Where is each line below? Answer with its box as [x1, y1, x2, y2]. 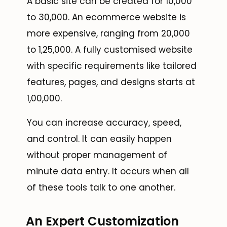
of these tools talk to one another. [27, 181, 175, 194]
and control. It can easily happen [27, 133, 172, 145]
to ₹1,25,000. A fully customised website [27, 44, 193, 56]
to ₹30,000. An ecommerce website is [27, 11, 186, 24]
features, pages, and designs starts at [27, 76, 195, 89]
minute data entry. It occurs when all [27, 165, 189, 178]
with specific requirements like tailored [27, 60, 197, 72]
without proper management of [27, 149, 167, 162]
